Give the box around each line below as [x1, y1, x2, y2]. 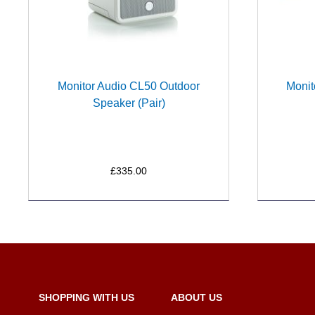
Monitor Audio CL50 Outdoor [58, 80, 200, 92]
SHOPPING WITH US [39, 292, 134, 303]
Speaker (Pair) [92, 97, 165, 109]
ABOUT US [171, 292, 222, 303]
